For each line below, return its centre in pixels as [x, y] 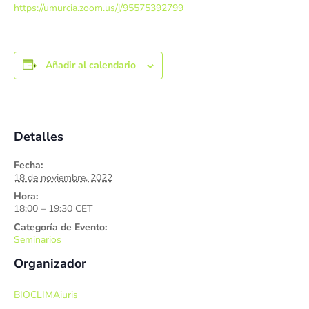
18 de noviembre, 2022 [63, 177]
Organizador [50, 263]
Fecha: [28, 165]
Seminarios [38, 239]
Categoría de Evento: [60, 227]
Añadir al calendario [91, 66]
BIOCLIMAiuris [46, 295]
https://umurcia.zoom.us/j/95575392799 [99, 8]
